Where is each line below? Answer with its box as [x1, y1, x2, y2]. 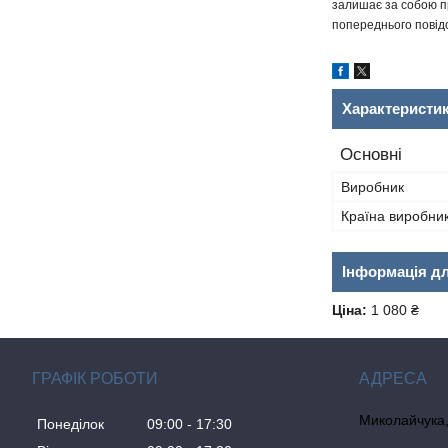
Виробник [341, 179, 404, 195]
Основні [340, 145, 402, 164]
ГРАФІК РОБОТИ [32, 370, 158, 387]
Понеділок [37, 416, 104, 433]
